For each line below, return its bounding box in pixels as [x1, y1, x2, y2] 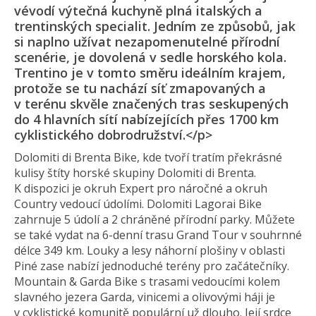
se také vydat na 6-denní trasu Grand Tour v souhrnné [14, 227, 302, 243]
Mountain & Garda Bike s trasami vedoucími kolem [14, 274, 280, 289]
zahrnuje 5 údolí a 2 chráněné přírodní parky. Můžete [14, 212, 295, 227]
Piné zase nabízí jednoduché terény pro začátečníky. [14, 258, 289, 274]
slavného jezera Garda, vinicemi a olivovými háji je [14, 289, 275, 305]
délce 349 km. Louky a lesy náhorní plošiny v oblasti [14, 243, 285, 258]
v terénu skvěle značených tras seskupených [14, 95, 288, 112]
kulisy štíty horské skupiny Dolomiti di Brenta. [14, 165, 256, 181]
